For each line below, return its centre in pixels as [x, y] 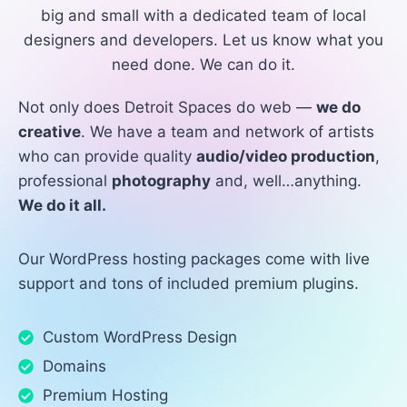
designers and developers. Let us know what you [203, 40]
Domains [74, 366]
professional [65, 181]
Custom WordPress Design [140, 337]
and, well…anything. [286, 181]
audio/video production [286, 156]
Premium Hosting [105, 395]
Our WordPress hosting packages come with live [194, 259]
